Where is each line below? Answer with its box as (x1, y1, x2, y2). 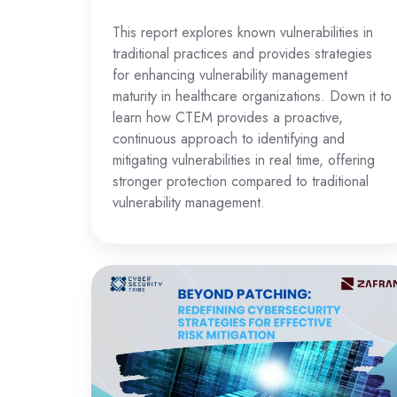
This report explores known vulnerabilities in (113, 22, 373, 43)
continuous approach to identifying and (113, 128, 345, 150)
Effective (91, 365, 151, 389)
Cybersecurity (91, 291, 187, 315)
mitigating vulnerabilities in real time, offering (113, 150, 375, 171)
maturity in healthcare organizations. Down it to (113, 86, 392, 107)
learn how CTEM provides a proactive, (113, 107, 343, 128)
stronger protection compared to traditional (113, 171, 369, 192)
